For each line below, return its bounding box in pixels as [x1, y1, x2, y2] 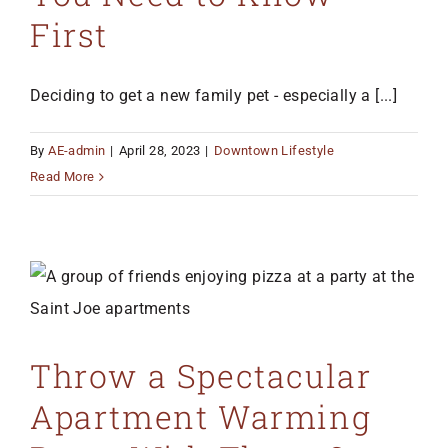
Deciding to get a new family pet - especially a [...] [30, 86, 398, 106]
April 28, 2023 [118, 143, 201, 159]
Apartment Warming [30, 395, 372, 439]
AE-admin [48, 143, 106, 159]
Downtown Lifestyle [213, 143, 335, 159]
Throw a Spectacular [30, 354, 372, 398]
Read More [30, 169, 95, 185]
